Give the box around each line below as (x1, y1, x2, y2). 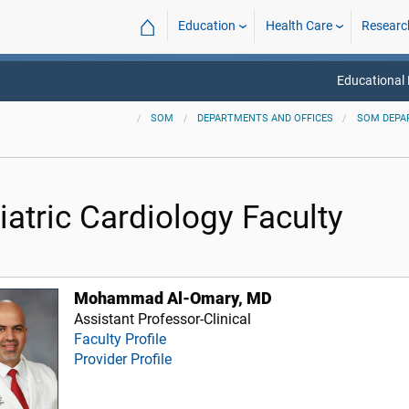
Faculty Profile (74, 330, 167, 348)
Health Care (265, 18, 332, 34)
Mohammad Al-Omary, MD (74, 289, 273, 308)
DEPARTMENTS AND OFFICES (197, 112, 334, 124)
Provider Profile (74, 351, 173, 368)
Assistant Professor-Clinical (74, 310, 252, 328)
